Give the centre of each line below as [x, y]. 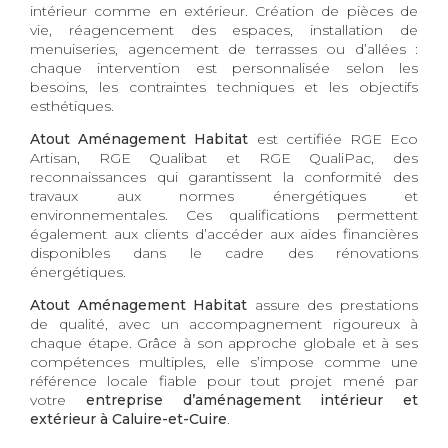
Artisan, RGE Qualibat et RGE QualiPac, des [224, 158]
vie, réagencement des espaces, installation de [224, 30]
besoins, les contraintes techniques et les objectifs [224, 87]
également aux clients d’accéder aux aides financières [224, 234]
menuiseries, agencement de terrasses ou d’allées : [224, 49]
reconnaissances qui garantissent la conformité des [224, 177]
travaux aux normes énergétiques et [224, 196]
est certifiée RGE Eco [333, 139]
